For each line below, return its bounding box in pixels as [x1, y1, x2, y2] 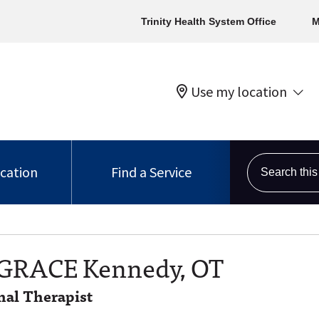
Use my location [191, 82, 287, 100]
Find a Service [110, 163, 192, 181]
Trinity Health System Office [141, 16, 276, 27]
